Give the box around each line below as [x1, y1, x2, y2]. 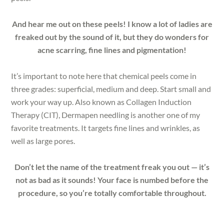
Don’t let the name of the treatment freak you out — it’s [14, 161, 209, 171]
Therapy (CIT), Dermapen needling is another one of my [11, 109, 200, 119]
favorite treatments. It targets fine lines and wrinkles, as [11, 122, 200, 132]
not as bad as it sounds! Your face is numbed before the [15, 174, 208, 184]
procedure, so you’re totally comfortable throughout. [17, 187, 206, 197]
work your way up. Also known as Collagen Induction [11, 96, 192, 106]
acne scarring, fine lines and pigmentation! [37, 44, 186, 54]
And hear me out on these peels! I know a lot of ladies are [11, 18, 212, 28]
